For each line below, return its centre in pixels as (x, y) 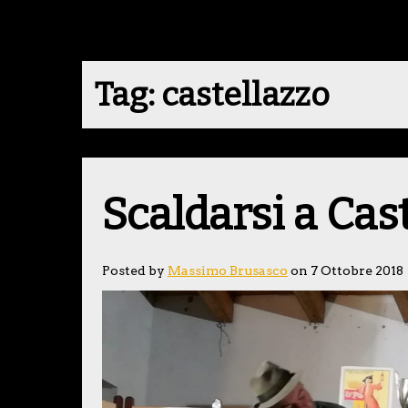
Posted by (134, 270)
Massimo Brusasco (227, 270)
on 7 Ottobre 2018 (345, 270)
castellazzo (246, 94)
